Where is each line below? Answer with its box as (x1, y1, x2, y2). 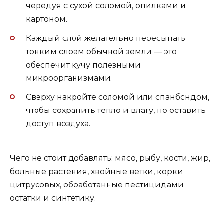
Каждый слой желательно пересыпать (26, 33, 185, 43)
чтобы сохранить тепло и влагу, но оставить (26, 105, 206, 115)
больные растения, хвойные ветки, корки (10, 167, 183, 177)
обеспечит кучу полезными (26, 60, 141, 70)
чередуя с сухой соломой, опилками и (26, 1, 186, 11)
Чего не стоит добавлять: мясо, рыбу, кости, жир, (10, 153, 210, 163)
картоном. (26, 14, 67, 24)
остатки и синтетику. (10, 193, 96, 203)
